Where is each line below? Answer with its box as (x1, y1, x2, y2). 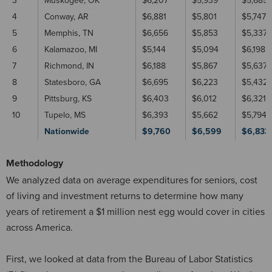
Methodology (6, 157, 63, 169)
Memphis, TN (44, 27, 93, 38)
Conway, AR (44, 11, 89, 22)
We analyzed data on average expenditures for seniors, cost (6, 174, 257, 186)
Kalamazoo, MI (44, 44, 97, 55)
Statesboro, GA (44, 76, 101, 87)
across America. (6, 221, 73, 234)
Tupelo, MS (44, 109, 86, 120)
